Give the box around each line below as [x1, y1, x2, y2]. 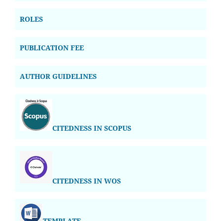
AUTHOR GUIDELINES [20, 71, 97, 81]
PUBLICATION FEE [20, 42, 84, 52]
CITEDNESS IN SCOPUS [52, 123, 131, 133]
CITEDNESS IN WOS [52, 176, 121, 185]
